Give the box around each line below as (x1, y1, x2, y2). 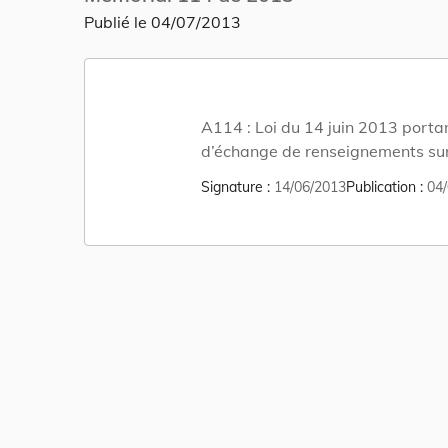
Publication (346, 178, 416, 197)
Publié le (84, 12, 151, 32)
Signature (201, 178, 263, 197)
